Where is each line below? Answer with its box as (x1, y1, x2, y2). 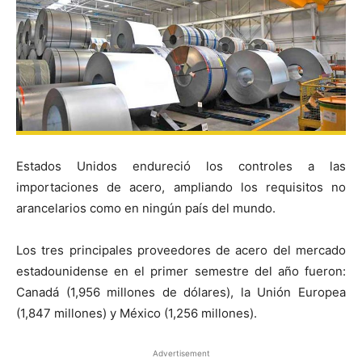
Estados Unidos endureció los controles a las (16, 158, 346, 174)
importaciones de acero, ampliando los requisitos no (16, 179, 346, 195)
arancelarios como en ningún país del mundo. (16, 200, 276, 216)
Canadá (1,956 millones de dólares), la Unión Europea (16, 284, 346, 300)
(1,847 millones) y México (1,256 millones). (16, 305, 257, 321)
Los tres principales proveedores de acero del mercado (16, 242, 346, 258)
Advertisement (152, 347, 210, 358)
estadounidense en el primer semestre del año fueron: (16, 263, 346, 279)
